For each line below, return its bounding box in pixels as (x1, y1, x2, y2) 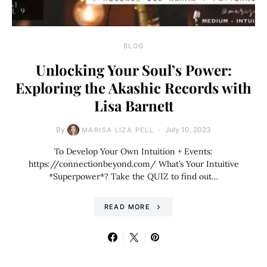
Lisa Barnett (94, 95, 173, 115)
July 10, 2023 (165, 125, 211, 134)
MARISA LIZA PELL (82, 125, 154, 134)
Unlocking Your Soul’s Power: (35, 60, 232, 79)
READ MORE (104, 202, 150, 211)
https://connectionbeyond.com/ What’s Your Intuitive (28, 158, 239, 169)
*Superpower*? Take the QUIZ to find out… (49, 170, 218, 182)
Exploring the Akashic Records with (15, 77, 252, 97)
